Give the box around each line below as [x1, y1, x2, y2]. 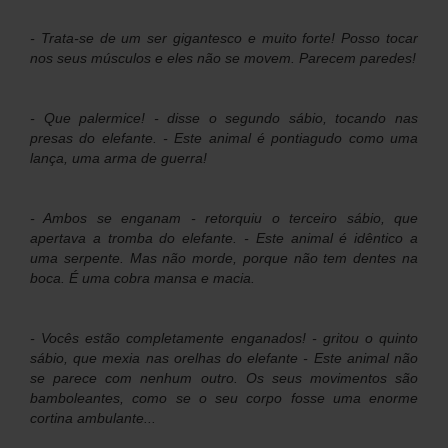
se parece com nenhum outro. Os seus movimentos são [30, 369, 418, 386]
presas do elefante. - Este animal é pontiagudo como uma [30, 129, 418, 146]
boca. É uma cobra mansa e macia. [30, 269, 255, 286]
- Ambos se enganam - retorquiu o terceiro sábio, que [30, 209, 418, 226]
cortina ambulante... [30, 409, 156, 426]
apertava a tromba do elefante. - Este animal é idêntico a [30, 229, 418, 246]
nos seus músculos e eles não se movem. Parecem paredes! [30, 49, 416, 66]
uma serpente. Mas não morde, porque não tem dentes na [30, 249, 418, 266]
